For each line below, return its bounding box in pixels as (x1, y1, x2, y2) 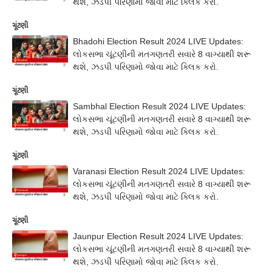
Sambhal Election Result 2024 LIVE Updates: (73, 101, 246, 111)
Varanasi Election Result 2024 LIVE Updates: (73, 166, 245, 176)
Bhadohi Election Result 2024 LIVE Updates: (73, 36, 243, 46)
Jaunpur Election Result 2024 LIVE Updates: (73, 231, 243, 241)
